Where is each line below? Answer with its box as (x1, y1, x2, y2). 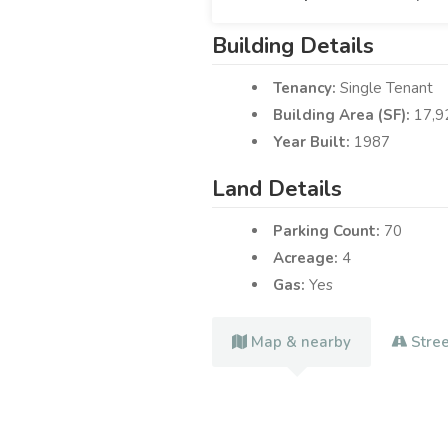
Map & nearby (251, 332, 351, 353)
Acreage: (273, 248, 342, 269)
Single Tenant (340, 78, 433, 99)
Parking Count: (273, 221, 384, 242)
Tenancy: (273, 78, 340, 99)
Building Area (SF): (273, 105, 414, 126)
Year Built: (273, 132, 354, 153)
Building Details (212, 31, 374, 62)
